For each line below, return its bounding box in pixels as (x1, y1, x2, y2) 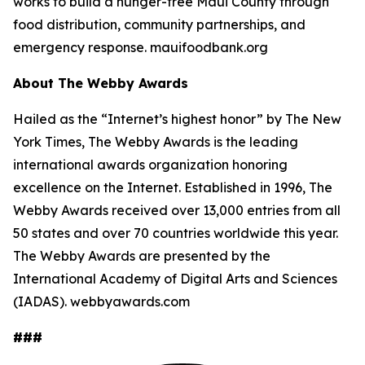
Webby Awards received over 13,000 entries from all (13, 202, 341, 219)
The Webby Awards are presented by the (13, 248, 270, 265)
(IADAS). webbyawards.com (13, 293, 190, 310)
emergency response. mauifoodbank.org (13, 39, 268, 56)
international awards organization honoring (13, 156, 288, 174)
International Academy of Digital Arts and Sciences (13, 270, 337, 288)
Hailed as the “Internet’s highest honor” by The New (13, 111, 341, 128)
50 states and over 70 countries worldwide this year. (13, 225, 338, 242)
